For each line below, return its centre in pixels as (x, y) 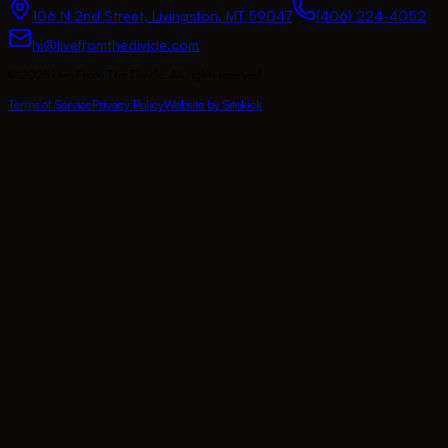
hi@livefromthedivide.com (115, 45)
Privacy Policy (128, 105)
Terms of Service (50, 105)
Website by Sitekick (213, 105)
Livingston (185, 16)
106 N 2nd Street (88, 16)
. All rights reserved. (214, 75)
